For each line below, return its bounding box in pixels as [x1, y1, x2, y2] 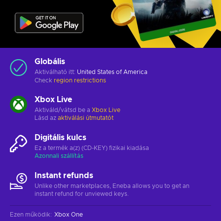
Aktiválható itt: [35, 69, 77, 75]
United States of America [77, 69, 147, 75]
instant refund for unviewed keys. [35, 190, 129, 197]
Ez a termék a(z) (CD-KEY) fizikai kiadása [35, 145, 149, 151]
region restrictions [54, 77, 106, 83]
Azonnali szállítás [35, 152, 83, 159]
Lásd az [35, 114, 58, 121]
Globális [35, 57, 65, 66]
